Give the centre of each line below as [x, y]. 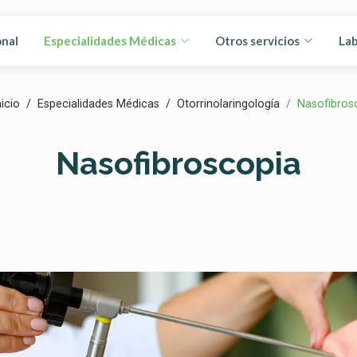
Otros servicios [258, 41]
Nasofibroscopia [178, 163]
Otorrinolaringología [228, 104]
